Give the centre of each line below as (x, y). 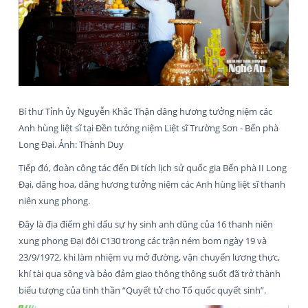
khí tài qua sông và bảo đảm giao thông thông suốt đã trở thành (150, 273)
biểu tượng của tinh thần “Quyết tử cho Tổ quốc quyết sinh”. (142, 290)
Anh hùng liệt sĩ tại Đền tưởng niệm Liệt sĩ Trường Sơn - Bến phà (148, 128)
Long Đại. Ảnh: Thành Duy (71, 144)
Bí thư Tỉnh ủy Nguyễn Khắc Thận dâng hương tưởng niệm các (145, 111)
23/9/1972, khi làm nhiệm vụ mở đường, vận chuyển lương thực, (149, 257)
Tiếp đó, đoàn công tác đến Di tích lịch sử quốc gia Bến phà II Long (153, 167)
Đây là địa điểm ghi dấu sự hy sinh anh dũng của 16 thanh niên (146, 224)
